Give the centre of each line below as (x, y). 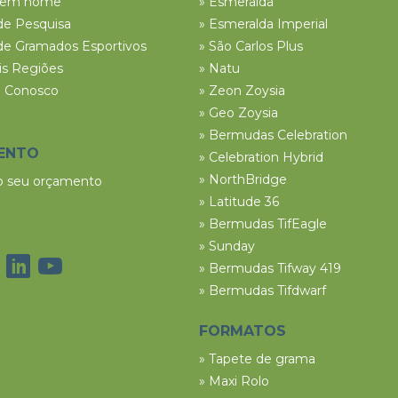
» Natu (219, 68)
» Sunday (227, 246)
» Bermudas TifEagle (263, 224)
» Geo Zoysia (239, 113)
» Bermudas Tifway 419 (270, 268)
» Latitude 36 (239, 202)
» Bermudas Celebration (273, 135)
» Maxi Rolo (234, 381)
